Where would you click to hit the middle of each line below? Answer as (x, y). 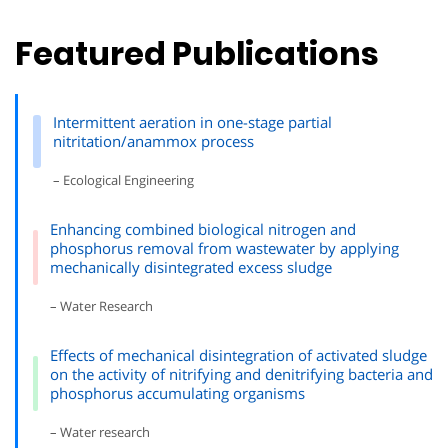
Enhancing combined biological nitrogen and (203, 228)
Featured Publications (197, 53)
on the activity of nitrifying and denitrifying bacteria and (241, 373)
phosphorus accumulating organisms (177, 392)
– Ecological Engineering (123, 179)
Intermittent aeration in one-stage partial (192, 121)
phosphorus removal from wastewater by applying (225, 247)
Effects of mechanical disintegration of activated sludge (238, 354)
